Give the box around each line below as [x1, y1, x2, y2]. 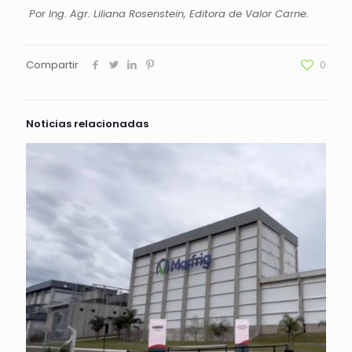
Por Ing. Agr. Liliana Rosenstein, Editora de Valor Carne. [28, 6, 309, 21]
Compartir [26, 57, 79, 72]
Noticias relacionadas [26, 116, 148, 131]
